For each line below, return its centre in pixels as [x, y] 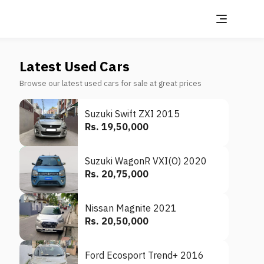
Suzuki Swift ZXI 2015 [133, 114]
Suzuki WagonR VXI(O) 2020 [146, 161]
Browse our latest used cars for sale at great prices [111, 83]
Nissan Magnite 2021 [131, 208]
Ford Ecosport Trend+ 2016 [145, 255]
